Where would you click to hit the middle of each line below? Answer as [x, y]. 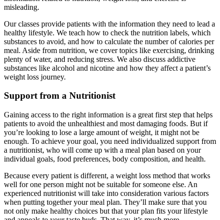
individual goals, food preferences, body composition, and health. [105, 159]
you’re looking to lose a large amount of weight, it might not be [102, 133]
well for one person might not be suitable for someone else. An [101, 185]
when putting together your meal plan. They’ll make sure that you [105, 202]
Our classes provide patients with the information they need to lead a [110, 24]
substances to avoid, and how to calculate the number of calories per [109, 41]
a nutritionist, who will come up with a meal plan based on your [102, 150]
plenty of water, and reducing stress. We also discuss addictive [100, 59]
